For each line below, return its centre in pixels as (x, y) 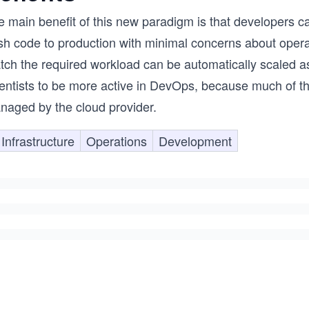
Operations (117, 141)
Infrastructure (38, 141)
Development (195, 141)
